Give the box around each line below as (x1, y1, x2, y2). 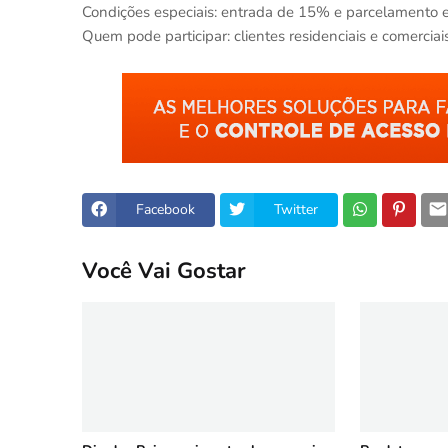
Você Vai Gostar (82, 256, 246, 287)
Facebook (136, 200, 195, 220)
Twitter (274, 200, 318, 220)
